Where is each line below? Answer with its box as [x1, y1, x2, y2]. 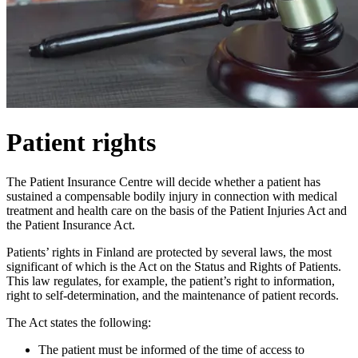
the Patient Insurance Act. [6, 217, 135, 232]
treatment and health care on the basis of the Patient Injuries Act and [6, 203, 347, 217]
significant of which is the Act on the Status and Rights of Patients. [6, 259, 341, 273]
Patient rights [6, 128, 156, 157]
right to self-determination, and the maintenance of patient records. [6, 288, 339, 302]
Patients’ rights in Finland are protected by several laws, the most [6, 245, 332, 259]
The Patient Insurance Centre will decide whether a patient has [6, 174, 320, 189]
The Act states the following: [6, 315, 151, 329]
